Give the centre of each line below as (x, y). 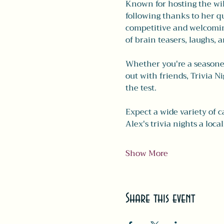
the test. (141, 88)
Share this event (160, 198)
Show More (146, 153)
